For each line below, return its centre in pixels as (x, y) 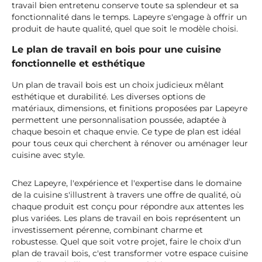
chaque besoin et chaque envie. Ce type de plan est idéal (126, 132)
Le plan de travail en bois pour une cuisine (116, 50)
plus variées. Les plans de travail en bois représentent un (126, 218)
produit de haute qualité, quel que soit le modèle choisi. (125, 29)
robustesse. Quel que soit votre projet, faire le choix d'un (126, 242)
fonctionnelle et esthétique (78, 64)
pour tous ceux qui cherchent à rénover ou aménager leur (130, 144)
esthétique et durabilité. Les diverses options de (108, 97)
